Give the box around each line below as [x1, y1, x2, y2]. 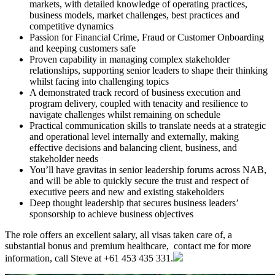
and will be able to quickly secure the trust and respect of [29, 175, 249, 186]
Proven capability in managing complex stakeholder [29, 53, 230, 64]
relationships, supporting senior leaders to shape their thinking [29, 64, 268, 76]
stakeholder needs [29, 153, 98, 164]
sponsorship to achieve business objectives [29, 208, 193, 219]
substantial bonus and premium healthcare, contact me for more [5, 240, 251, 251]
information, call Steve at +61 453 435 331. [5, 252, 173, 263]
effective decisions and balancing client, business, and [29, 142, 237, 153]
